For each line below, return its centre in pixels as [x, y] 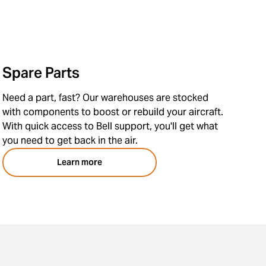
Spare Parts [41, 73]
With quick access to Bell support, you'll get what [110, 126]
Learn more [80, 162]
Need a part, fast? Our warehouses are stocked [106, 98]
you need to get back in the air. [70, 140]
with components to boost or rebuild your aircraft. [113, 112]
